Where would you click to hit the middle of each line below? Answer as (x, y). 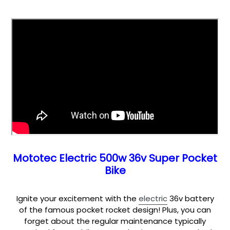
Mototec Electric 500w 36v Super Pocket (115, 158)
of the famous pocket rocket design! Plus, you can (115, 209)
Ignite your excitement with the (77, 198)
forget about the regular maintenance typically (115, 221)
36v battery (190, 198)
